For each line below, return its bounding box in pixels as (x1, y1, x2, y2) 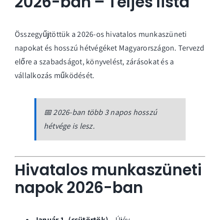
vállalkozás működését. (15, 70, 95, 81)
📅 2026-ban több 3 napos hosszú (44, 107, 158, 118)
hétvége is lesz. (44, 121, 95, 132)
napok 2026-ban (15, 177, 143, 199)
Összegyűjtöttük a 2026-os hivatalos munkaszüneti (15, 29, 187, 40)
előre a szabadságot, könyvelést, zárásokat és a (15, 56, 174, 67)
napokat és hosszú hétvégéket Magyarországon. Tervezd (15, 43, 205, 54)
